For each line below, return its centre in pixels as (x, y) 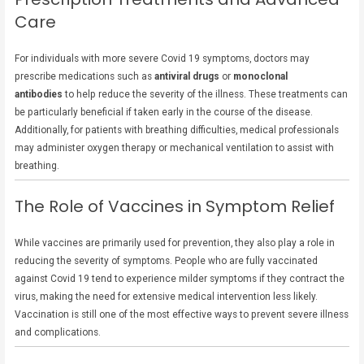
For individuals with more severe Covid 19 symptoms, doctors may (162, 59)
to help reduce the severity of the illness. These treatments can (206, 95)
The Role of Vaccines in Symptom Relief (175, 207)
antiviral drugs (187, 77)
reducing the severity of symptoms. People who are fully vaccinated (167, 261)
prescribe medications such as (85, 77)
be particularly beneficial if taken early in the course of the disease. (164, 113)
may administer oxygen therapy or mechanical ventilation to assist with (175, 148)
